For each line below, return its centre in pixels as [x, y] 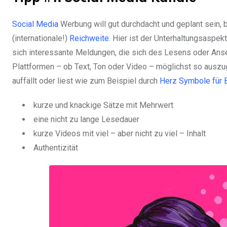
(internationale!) [41, 39]
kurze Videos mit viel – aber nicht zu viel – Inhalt [120, 134]
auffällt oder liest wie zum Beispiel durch [86, 81]
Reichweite [89, 39]
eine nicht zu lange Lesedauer [86, 120]
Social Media [35, 24]
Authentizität [56, 148]
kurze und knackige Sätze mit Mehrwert [103, 105]
